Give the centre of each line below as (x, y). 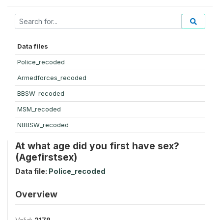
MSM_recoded (39, 109)
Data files (33, 46)
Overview (36, 194)
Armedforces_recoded (52, 77)
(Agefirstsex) (46, 157)
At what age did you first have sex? (97, 146)
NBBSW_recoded (43, 124)
